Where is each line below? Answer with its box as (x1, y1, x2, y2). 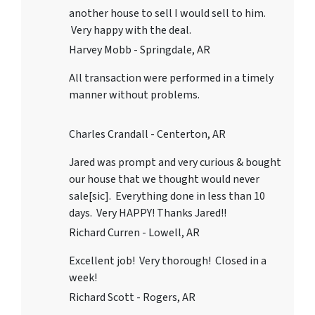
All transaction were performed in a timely (69, 70, 274, 86)
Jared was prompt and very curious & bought (69, 155, 281, 171)
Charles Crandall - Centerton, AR (69, 127, 226, 143)
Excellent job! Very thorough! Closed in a (69, 253, 266, 269)
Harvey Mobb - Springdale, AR (69, 42, 210, 58)
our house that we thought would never (69, 172, 259, 188)
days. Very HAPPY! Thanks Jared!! (69, 205, 226, 221)
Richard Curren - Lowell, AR (69, 225, 200, 241)
